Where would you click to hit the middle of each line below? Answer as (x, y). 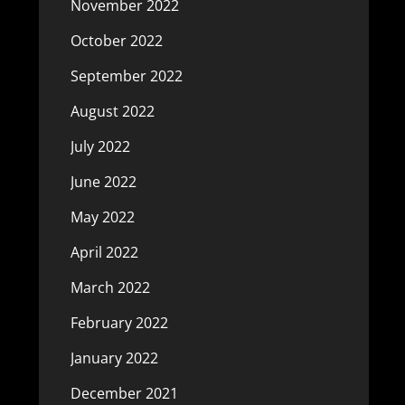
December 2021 (124, 393)
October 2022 (116, 41)
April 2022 (104, 252)
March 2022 (110, 287)
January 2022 (114, 358)
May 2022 (102, 217)
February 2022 (119, 323)
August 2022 (112, 111)
